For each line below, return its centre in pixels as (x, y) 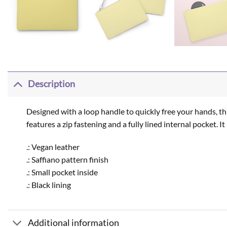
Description (52, 84)
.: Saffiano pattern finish (67, 160)
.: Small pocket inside (62, 172)
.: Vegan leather (53, 147)
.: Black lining (48, 185)
